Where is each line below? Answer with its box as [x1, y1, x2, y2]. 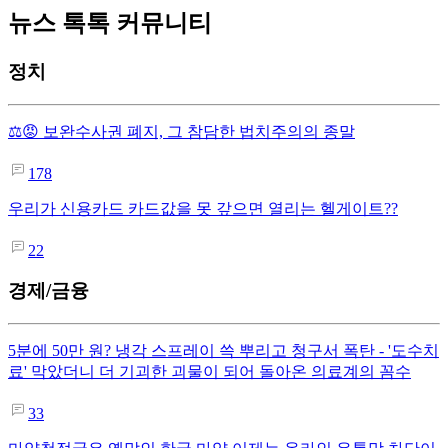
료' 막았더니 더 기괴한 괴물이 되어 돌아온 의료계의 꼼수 [8, 363, 411, 380]
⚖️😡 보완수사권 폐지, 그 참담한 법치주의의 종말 [8, 122, 355, 140]
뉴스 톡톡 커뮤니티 [8, 9, 212, 36]
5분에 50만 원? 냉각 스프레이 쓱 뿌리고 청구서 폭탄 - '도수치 [8, 342, 439, 359]
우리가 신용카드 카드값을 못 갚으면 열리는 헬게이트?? [8, 199, 398, 217]
